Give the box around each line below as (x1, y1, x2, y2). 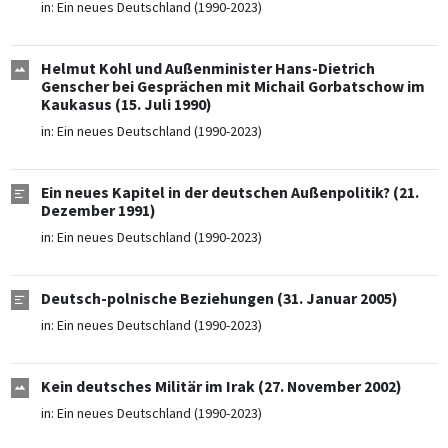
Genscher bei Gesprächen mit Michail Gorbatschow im (40, 77, 425, 97)
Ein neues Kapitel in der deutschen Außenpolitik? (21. (40, 183, 419, 203)
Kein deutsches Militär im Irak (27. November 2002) (40, 377, 402, 397)
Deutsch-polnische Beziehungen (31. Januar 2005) (40, 289, 398, 309)
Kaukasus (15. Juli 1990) (40, 95, 212, 115)
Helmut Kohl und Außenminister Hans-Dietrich (40, 59, 375, 79)
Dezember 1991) (40, 201, 156, 221)
